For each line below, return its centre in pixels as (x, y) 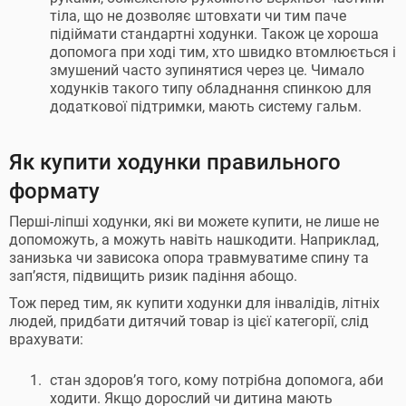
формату (54, 191)
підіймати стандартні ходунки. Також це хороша (214, 34)
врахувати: (46, 339)
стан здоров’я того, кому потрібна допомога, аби (217, 380)
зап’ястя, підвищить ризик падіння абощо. (157, 276)
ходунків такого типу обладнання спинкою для (211, 88)
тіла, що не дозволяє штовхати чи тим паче (198, 16)
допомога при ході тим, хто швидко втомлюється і (223, 52)
